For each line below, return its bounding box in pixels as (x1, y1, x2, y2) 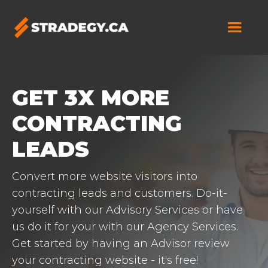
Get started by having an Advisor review (12, 237, 230, 250)
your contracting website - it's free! (12, 254, 198, 267)
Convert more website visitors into (12, 170, 197, 183)
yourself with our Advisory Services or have (12, 203, 243, 217)
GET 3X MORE (12, 84, 169, 111)
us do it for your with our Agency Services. (12, 220, 238, 233)
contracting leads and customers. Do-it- (12, 187, 227, 200)
